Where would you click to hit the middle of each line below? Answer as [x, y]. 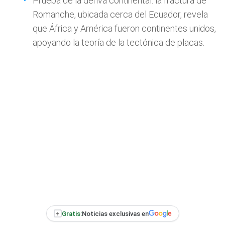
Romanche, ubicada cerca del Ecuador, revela [120, 14]
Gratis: [72, 213]
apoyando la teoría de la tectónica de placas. [119, 42]
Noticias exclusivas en [115, 213]
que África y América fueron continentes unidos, [124, 28]
